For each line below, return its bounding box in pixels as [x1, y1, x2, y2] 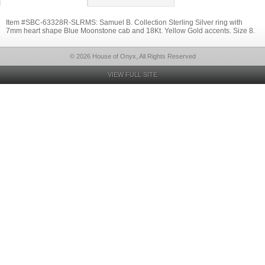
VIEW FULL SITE [108, 71, 157, 78]
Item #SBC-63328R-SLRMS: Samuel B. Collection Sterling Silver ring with [6, 18, 243, 27]
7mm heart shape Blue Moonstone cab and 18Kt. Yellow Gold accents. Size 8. [6, 27, 255, 35]
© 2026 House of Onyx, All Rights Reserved [69, 53, 196, 60]
